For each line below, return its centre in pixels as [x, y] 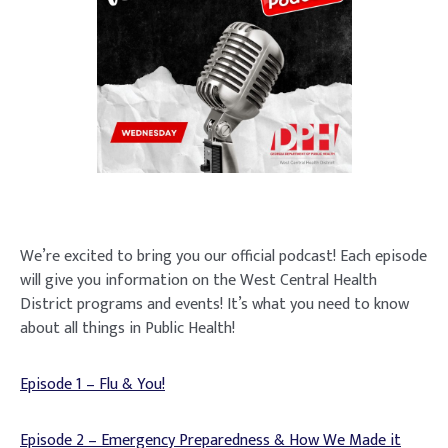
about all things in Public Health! [127, 329]
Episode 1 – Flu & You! [92, 385]
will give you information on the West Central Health [198, 281]
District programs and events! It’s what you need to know [214, 305]
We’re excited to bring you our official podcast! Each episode [223, 257]
